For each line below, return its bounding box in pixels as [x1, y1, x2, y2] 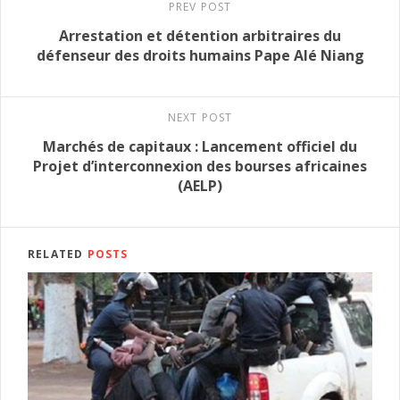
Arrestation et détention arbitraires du [59, 26, 341, 46]
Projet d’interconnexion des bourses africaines [33, 156, 367, 177]
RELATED [28, 246, 87, 262]
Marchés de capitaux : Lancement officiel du [43, 137, 357, 157]
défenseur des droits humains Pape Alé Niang [36, 46, 364, 66]
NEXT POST [167, 110, 233, 126]
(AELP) [178, 176, 222, 196]
